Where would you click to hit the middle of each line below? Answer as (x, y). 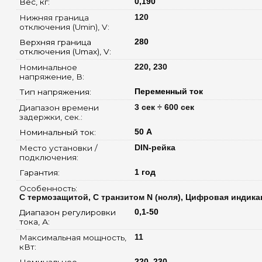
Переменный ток (168, 91)
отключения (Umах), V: (66, 51)
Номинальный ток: (58, 132)
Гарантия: (40, 172)
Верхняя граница (55, 42)
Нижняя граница (54, 17)
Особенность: (49, 188)
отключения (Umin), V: (65, 27)
